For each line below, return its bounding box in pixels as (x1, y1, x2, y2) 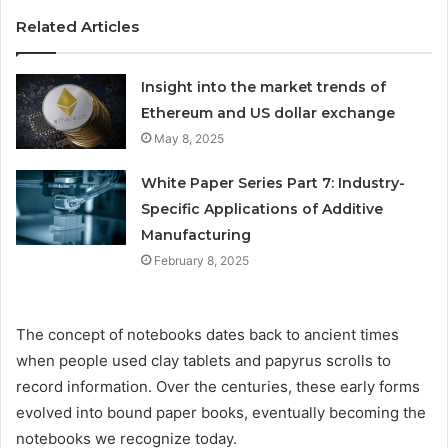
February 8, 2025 (154, 252, 250, 268)
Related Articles (16, 16, 139, 36)
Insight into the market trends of (141, 77, 387, 96)
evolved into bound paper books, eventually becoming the (16, 402, 426, 422)
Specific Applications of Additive (141, 199, 384, 218)
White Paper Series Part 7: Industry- (141, 173, 406, 192)
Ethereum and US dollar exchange (141, 103, 396, 122)
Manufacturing (141, 225, 252, 244)
